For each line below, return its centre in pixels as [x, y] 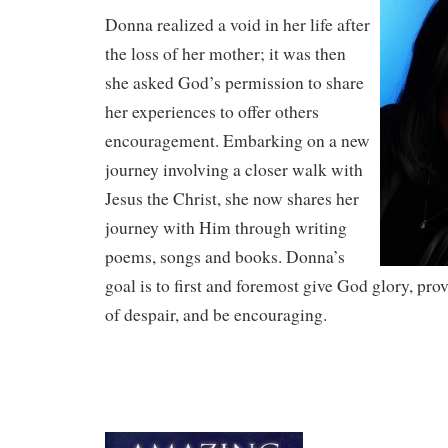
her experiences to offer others [212, 111]
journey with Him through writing [226, 227]
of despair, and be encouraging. [216, 314]
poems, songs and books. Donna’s [225, 256]
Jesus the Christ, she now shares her [232, 198]
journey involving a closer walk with [234, 169]
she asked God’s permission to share [234, 82]
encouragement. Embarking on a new [237, 140]
